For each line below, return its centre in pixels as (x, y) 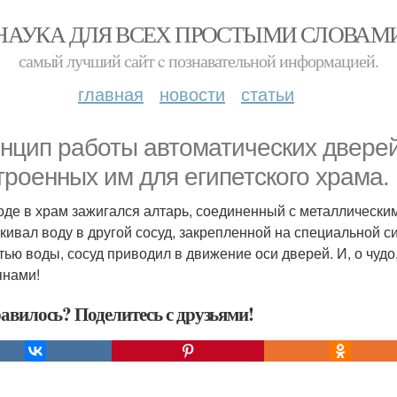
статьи (268, 93)
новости (192, 93)
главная (111, 93)
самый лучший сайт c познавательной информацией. (198, 61)
